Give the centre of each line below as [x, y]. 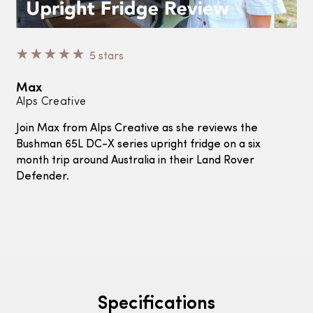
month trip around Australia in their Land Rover [135, 161]
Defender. [43, 177]
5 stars [107, 57]
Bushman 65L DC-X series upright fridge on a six [138, 145]
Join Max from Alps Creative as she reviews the [137, 129]
